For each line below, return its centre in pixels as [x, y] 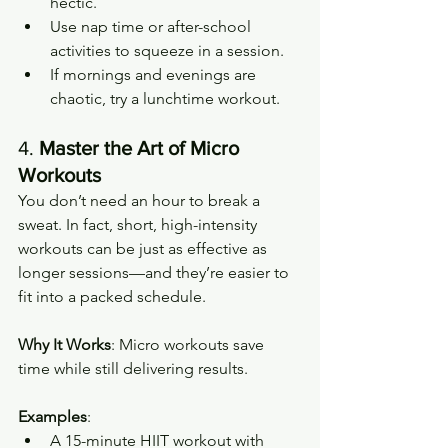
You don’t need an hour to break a [141, 200]
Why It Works [64, 344]
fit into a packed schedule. [112, 296]
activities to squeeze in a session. [167, 50]
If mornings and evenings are [155, 74]
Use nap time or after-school [152, 26]
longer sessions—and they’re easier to [155, 272]
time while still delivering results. [133, 368]
